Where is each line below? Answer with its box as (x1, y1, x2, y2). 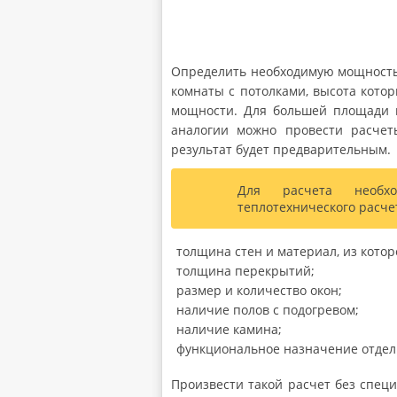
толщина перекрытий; (176, 261, 315, 279)
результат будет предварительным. (171, 140, 391, 158)
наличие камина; (176, 320, 282, 338)
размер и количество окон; (176, 281, 342, 299)
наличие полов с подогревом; (176, 300, 359, 318)
